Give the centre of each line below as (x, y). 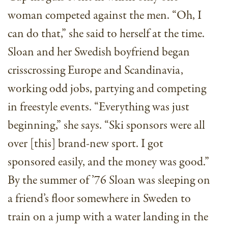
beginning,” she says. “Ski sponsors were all (106, 126)
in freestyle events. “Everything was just (98, 107)
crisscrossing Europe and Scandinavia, (95, 71)
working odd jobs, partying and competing (107, 89)
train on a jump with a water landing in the (108, 217)
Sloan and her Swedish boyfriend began (99, 52)
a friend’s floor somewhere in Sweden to (99, 199)
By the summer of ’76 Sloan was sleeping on (109, 181)
